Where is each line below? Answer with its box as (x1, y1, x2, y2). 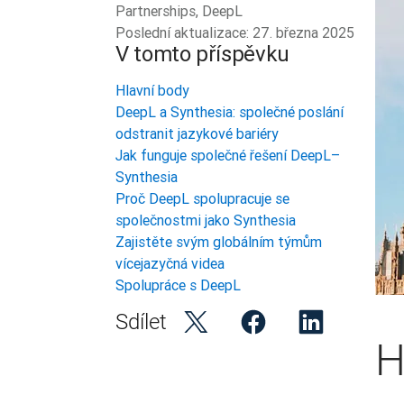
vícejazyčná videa (115, 254, 225, 272)
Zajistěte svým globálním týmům (115, 233, 322, 251)
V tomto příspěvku (115, 41, 289, 67)
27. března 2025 (252, 23, 354, 41)
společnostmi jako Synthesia (115, 211, 296, 229)
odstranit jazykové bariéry (115, 124, 279, 142)
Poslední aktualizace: (115, 23, 249, 41)
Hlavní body (115, 81, 189, 99)
